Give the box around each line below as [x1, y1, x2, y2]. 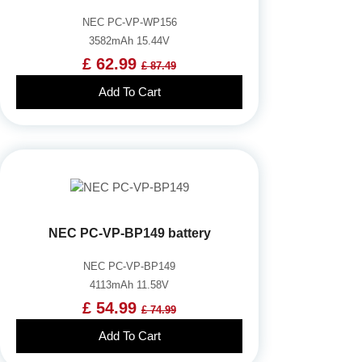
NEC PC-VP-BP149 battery [48, 225, 211, 240]
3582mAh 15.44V [89, 34, 170, 47]
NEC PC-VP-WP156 [82, 15, 177, 28]
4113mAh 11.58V [90, 278, 169, 291]
